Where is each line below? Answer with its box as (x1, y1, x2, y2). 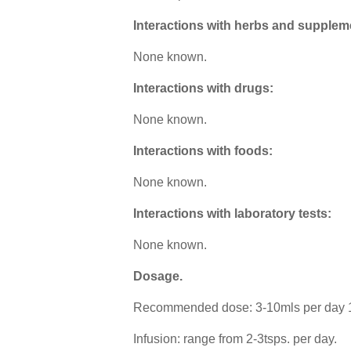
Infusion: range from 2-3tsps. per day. (132, 332, 340, 346)
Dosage (132, 270, 179, 284)
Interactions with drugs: (132, 81, 273, 96)
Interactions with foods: (132, 144, 273, 158)
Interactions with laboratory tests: (132, 207, 331, 221)
